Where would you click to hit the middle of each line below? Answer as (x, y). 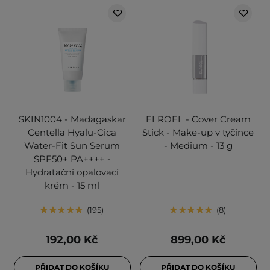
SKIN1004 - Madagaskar (72, 119)
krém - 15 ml (72, 186)
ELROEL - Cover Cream (198, 119)
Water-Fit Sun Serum (72, 146)
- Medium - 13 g (198, 146)
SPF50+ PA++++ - (72, 159)
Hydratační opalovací (72, 172)
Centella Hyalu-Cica (72, 133)
